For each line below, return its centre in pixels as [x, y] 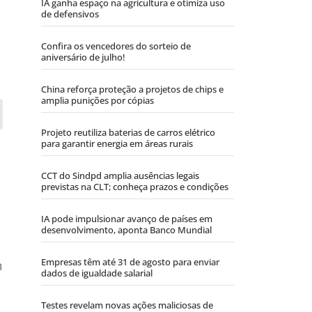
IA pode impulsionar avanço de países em [127, 219]
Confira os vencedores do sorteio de [116, 46]
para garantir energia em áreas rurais [117, 144]
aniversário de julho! [83, 57]
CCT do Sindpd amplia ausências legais [120, 176]
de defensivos [70, 14]
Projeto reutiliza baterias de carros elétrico [128, 133]
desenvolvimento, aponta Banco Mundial [126, 230]
